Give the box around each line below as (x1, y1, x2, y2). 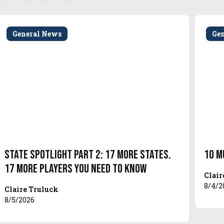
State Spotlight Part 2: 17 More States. (4, 147, 171, 162)
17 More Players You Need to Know (4, 161, 146, 176)
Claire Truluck (4, 184, 58, 194)
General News (12, 28, 61, 38)
